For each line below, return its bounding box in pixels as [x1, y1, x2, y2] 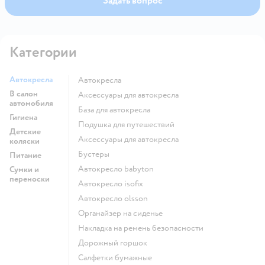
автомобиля [9, 98, 53, 108]
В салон [9, 88, 38, 99]
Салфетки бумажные [83, 252, 152, 263]
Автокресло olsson [84, 193, 148, 203]
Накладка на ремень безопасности [85, 222, 203, 233]
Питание [9, 150, 41, 160]
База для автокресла [83, 104, 150, 115]
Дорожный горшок [84, 237, 147, 248]
